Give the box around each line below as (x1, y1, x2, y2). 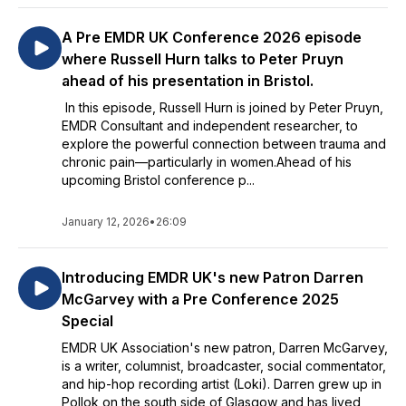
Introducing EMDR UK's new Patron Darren (62, 268, 363, 286)
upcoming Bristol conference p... (62, 172, 255, 188)
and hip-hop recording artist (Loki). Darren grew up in (62, 376, 382, 391)
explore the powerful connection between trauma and (62, 136, 386, 151)
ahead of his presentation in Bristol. (62, 72, 314, 90)
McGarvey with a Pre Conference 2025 (62, 290, 339, 308)
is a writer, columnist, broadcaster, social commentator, (62, 358, 386, 373)
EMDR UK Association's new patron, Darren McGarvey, (62, 340, 388, 355)
